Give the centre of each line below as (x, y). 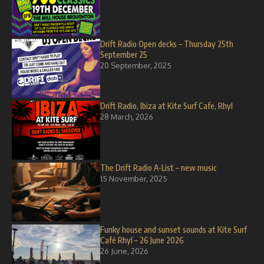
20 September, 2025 (136, 65)
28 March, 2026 (127, 117)
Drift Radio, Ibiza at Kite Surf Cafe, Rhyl (166, 106)
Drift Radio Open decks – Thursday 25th (167, 44)
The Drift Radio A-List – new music (159, 168)
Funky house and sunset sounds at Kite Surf (174, 230)
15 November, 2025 (134, 179)
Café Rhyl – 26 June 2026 (142, 240)
